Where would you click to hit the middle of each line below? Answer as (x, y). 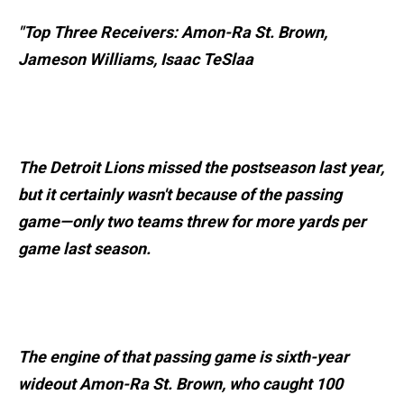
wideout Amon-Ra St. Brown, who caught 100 (180, 384)
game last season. (84, 249)
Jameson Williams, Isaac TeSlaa (136, 60)
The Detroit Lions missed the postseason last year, (201, 168)
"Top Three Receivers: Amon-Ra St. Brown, (173, 32)
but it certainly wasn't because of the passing (180, 195)
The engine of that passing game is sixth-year (184, 357)
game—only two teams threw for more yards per (192, 222)
